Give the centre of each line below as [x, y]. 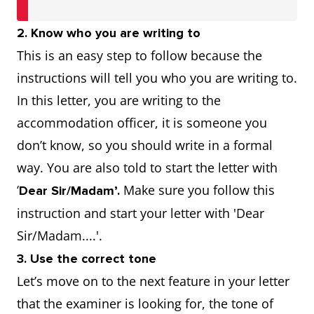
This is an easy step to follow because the [139, 55]
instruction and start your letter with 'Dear [141, 213]
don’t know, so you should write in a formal [145, 145]
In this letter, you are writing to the [119, 100]
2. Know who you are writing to [109, 33]
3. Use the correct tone [87, 259]
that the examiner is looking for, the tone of [145, 303]
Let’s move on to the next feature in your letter [153, 281]
